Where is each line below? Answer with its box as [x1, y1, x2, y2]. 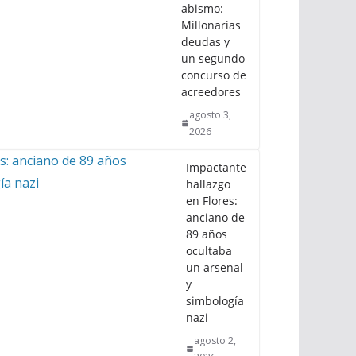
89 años [186, 226, 227, 242]
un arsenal [186, 259, 243, 275]
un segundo [181, 50, 245, 66]
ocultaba [186, 242, 232, 258]
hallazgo [186, 176, 230, 192]
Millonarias [181, 17, 241, 33]
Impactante [186, 159, 246, 175]
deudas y [181, 33, 230, 49]
